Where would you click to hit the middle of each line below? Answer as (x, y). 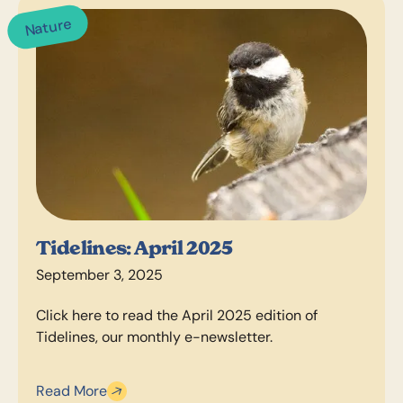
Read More (72, 391)
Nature (48, 27)
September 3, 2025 (100, 275)
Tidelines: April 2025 (134, 249)
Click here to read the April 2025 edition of (177, 315)
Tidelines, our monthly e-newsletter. (155, 336)
